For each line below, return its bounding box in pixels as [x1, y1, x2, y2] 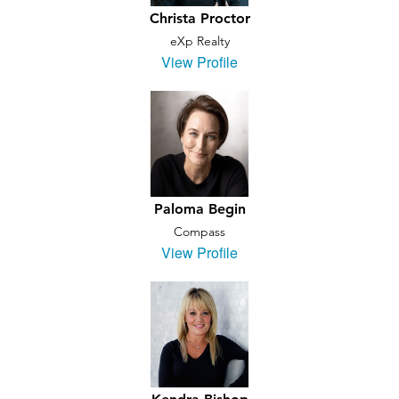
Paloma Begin [153, 200, 246, 217]
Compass [174, 224, 225, 240]
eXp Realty [169, 33, 230, 49]
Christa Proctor [149, 10, 250, 27]
